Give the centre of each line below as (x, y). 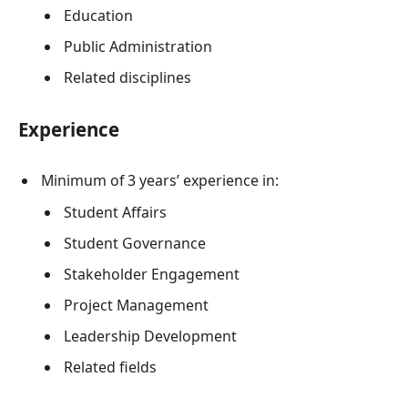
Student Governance (135, 243)
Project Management (136, 305)
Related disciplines (127, 77)
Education (98, 15)
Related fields (110, 367)
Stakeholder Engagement (152, 274)
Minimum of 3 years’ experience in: (160, 180)
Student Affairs (115, 212)
